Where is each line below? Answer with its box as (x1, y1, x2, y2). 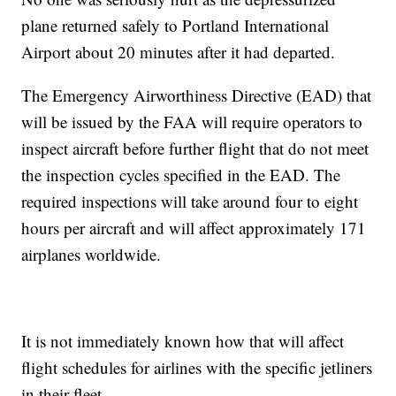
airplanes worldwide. (21, 242, 162, 265)
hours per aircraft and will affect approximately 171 (21, 216, 367, 239)
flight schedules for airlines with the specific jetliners (21, 355, 373, 378)
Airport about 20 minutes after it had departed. (21, 40, 341, 63)
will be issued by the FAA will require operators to (21, 110, 363, 133)
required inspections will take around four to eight (21, 189, 359, 212)
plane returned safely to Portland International (21, 13, 330, 36)
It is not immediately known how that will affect (21, 329, 345, 352)
